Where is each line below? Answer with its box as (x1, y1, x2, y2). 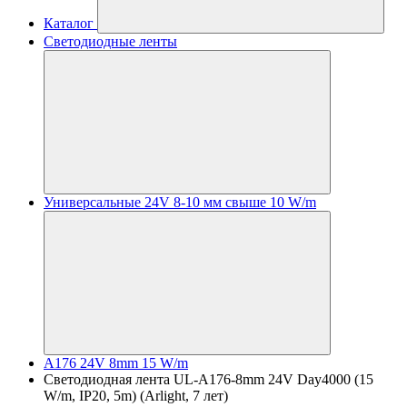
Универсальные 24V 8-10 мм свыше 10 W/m (44, 194, 316, 210)
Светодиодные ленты (44, 34, 177, 49)
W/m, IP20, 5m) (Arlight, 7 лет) (44, 388, 228, 403)
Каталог (44, 15, 94, 31)
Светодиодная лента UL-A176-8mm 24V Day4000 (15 (44, 372, 373, 387)
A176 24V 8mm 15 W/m (44, 355, 188, 371)
